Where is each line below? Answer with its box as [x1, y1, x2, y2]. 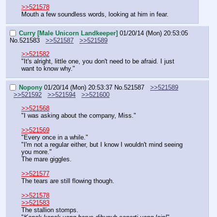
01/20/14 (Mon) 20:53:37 [44, 83, 112, 91]
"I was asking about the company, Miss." [21, 111, 136, 119]
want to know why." [21, 64, 75, 72]
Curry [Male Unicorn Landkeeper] [19, 29, 118, 37]
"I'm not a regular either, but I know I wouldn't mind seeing [21, 140, 183, 148]
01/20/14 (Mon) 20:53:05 [120, 29, 188, 37]
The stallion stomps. [21, 206, 78, 214]
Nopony [19, 83, 42, 91]
